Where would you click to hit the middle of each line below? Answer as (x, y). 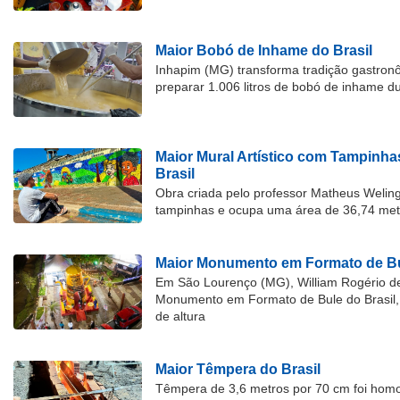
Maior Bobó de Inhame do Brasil (264, 51)
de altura (180, 317)
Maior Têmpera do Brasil (238, 370)
